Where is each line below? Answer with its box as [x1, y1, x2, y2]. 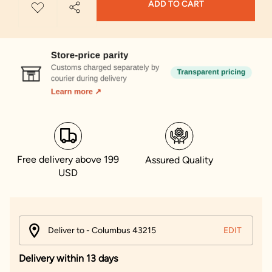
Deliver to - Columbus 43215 [48, 225, 156, 236]
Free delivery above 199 [17, 154, 119, 166]
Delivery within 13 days [19, 253, 118, 265]
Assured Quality [145, 154, 213, 166]
